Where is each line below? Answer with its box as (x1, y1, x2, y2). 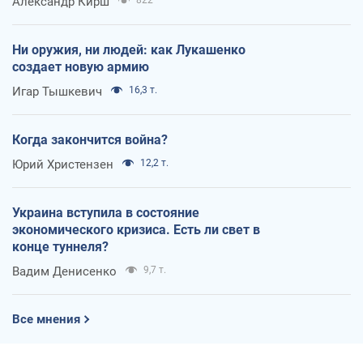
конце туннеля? (12, 239, 109, 255)
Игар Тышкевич (12, 84, 102, 100)
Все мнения (12, 312, 80, 327)
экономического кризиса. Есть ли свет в (12, 222, 260, 238)
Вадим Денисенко (12, 264, 117, 280)
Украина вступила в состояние (12, 205, 199, 221)
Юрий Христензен (12, 157, 113, 173)
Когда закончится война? (12, 132, 168, 148)
